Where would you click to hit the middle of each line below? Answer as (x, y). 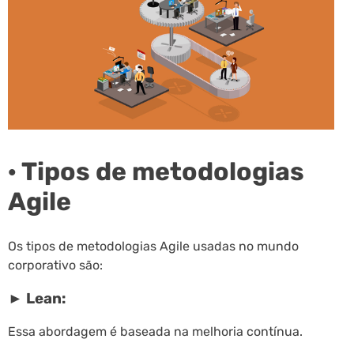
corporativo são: (55, 265)
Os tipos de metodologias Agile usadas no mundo (153, 247)
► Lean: (37, 298)
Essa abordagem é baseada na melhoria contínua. (155, 331)
